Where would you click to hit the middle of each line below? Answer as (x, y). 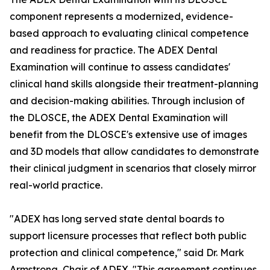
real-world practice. (56, 185)
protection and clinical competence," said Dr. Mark (127, 253)
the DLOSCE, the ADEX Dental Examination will (119, 118)
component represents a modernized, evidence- (121, 17)
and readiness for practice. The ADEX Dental (114, 50)
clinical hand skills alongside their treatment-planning (134, 84)
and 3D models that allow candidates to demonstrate (134, 152)
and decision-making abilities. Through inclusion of (127, 101)
